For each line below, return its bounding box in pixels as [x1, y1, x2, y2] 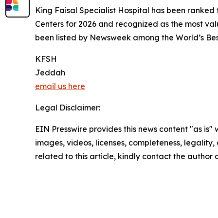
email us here [35, 81, 85, 91]
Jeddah [35, 67, 65, 77]
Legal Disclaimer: [35, 102, 100, 112]
